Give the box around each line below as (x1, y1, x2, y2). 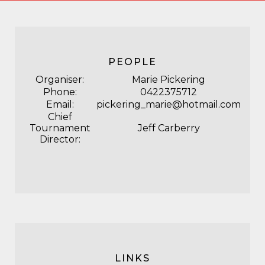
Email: (46, 99, 74, 110)
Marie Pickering (132, 74, 205, 85)
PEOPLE (108, 56, 157, 67)
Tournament (29, 122, 91, 134)
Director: (39, 134, 80, 145)
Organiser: (35, 74, 84, 85)
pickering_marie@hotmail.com (96, 99, 241, 110)
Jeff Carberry (137, 122, 200, 134)
